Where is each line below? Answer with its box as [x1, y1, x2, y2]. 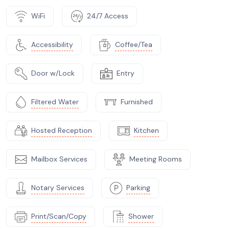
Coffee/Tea [115, 40, 152, 49]
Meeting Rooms [129, 154, 182, 164]
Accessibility [31, 40, 73, 49]
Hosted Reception [31, 126, 92, 135]
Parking [126, 183, 150, 192]
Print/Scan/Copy [31, 212, 86, 221]
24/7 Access [87, 11, 128, 20]
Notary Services [31, 183, 84, 192]
